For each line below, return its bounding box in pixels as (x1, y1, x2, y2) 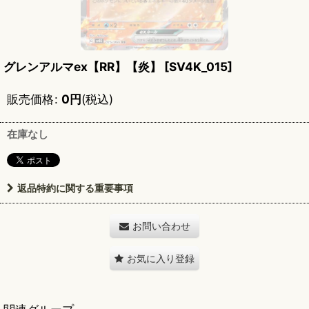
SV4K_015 (169, 59, 228, 74)
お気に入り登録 (127, 252, 195, 264)
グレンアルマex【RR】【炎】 (3, 59, 161, 74)
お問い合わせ (132, 220, 190, 232)
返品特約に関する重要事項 (17, 182, 133, 194)
